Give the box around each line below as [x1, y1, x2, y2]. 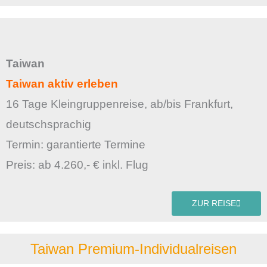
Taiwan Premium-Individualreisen [30, 240, 237, 257]
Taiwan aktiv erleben [6, 77, 118, 91]
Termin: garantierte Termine [6, 138, 148, 151]
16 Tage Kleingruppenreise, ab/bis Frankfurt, [6, 98, 233, 111]
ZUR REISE [192, 198, 236, 208]
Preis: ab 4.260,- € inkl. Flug [6, 159, 148, 172]
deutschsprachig [6, 118, 91, 131]
